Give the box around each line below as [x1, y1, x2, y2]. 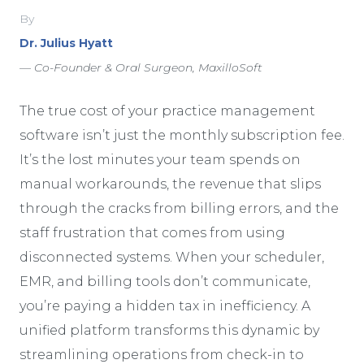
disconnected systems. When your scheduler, [19, 249, 324, 265]
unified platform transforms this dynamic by [19, 322, 319, 338]
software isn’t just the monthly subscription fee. [19, 127, 344, 143]
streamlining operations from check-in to [19, 346, 304, 362]
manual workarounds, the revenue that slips [19, 175, 321, 192]
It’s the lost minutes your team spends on [19, 151, 301, 167]
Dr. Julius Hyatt [19, 35, 113, 50]
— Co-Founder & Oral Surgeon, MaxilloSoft [19, 59, 262, 75]
